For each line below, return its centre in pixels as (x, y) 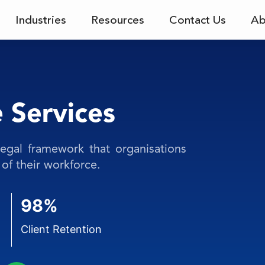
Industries (41, 20)
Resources (117, 20)
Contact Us (197, 20)
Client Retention (62, 229)
